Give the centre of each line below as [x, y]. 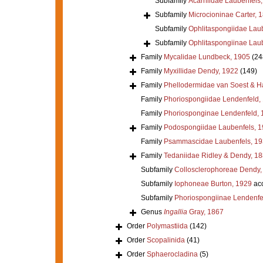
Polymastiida [167, 226]
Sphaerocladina [172, 254]
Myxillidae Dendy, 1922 [201, 71]
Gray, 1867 [205, 212]
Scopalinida [166, 240]
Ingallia [175, 212]
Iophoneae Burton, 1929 [213, 183]
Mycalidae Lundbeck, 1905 [207, 57]
